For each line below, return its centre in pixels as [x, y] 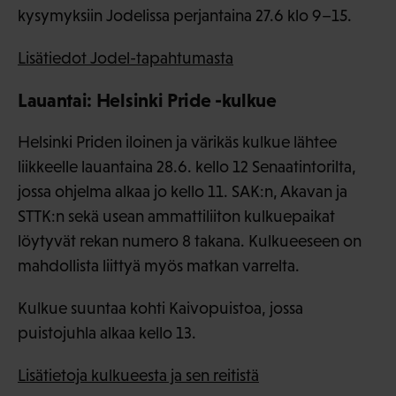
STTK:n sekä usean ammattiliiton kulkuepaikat [176, 217]
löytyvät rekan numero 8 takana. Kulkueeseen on [190, 241]
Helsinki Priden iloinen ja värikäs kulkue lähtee [177, 142]
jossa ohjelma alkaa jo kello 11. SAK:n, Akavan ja [183, 192]
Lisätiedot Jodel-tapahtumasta [126, 58]
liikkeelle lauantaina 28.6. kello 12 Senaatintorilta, [187, 167]
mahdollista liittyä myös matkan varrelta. [159, 266]
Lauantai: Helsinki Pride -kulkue [147, 101]
